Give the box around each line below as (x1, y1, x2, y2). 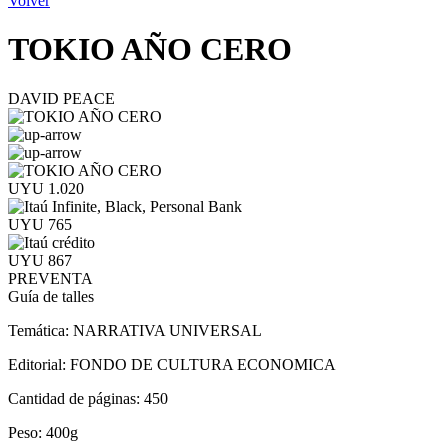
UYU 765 (8, 215, 72, 233)
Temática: (8, 321, 73, 339)
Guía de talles (8, 287, 94, 305)
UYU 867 (8, 251, 72, 269)
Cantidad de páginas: (8, 389, 144, 407)
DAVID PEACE (8, 89, 115, 107)
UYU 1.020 (8, 179, 84, 197)
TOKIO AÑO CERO (8, 31, 292, 68)
